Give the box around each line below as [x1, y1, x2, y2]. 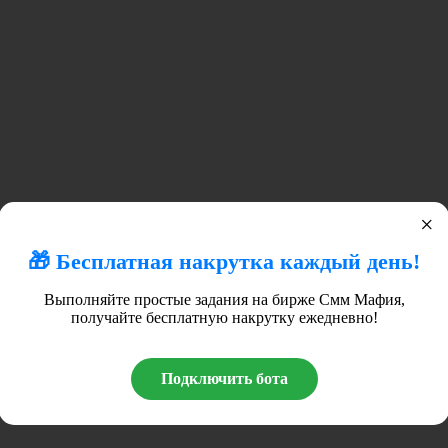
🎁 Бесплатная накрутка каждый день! [28, 248, 420, 274]
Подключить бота [160, 369, 288, 387]
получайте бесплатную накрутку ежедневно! [70, 308, 378, 326]
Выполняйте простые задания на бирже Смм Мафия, [43, 290, 405, 308]
